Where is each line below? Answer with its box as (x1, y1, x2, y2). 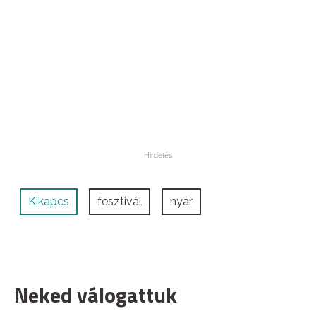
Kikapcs (28, 195, 69, 209)
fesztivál (97, 195, 142, 209)
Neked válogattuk (14, 279, 177, 312)
